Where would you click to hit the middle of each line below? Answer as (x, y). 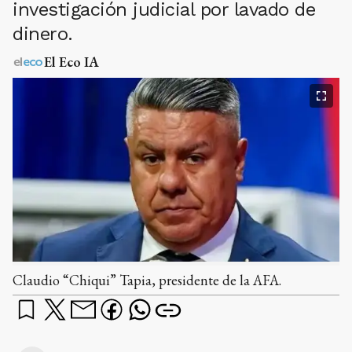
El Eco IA (71, 62)
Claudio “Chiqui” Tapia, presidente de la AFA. (147, 280)
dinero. (43, 34)
